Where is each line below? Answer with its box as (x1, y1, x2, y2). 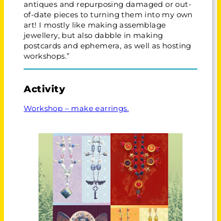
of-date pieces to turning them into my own (24, 10, 193, 19)
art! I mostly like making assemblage (24, 20, 166, 30)
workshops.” (24, 51, 70, 61)
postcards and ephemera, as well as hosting (24, 41, 191, 50)
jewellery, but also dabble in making (24, 31, 163, 40)
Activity (24, 83, 65, 95)
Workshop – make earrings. (24, 104, 129, 113)
